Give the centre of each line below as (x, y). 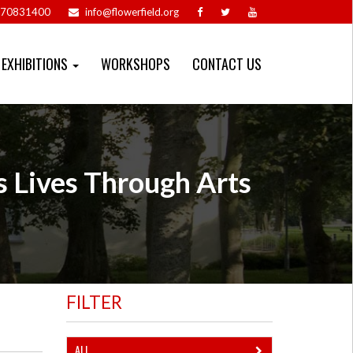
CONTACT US (227, 64)
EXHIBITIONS (36, 64)
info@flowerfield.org (132, 12)
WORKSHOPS (136, 64)
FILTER (94, 302)
